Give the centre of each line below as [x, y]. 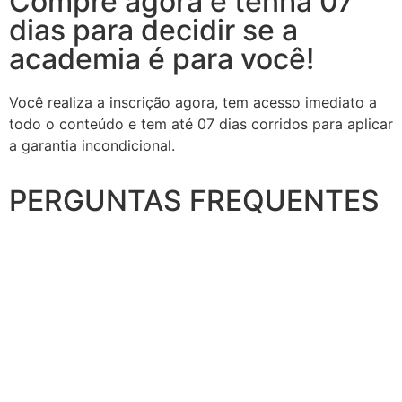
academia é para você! [162, 58]
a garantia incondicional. [92, 145]
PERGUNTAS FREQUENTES [194, 201]
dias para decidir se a [153, 30]
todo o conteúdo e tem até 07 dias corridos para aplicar [201, 123]
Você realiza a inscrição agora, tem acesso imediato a [193, 102]
